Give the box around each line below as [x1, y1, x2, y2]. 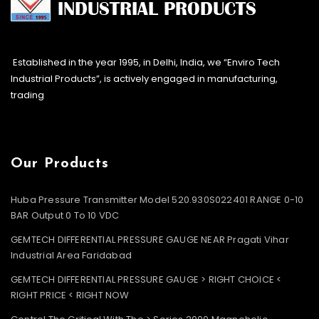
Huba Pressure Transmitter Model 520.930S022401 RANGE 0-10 [11, 192, 304, 206]
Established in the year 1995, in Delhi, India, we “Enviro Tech [13, 55, 280, 69]
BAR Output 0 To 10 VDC [11, 208, 120, 222]
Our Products [11, 156, 109, 171]
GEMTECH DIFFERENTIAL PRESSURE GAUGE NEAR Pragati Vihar [11, 232, 289, 246]
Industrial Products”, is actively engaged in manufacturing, [11, 71, 278, 85]
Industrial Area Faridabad [11, 248, 132, 262]
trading [11, 88, 44, 102]
